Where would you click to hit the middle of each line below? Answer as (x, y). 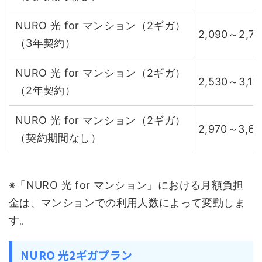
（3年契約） (46, 43)
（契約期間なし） (58, 138)
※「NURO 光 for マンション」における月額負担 (126, 185)
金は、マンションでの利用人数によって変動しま (127, 203)
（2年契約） (46, 90)
